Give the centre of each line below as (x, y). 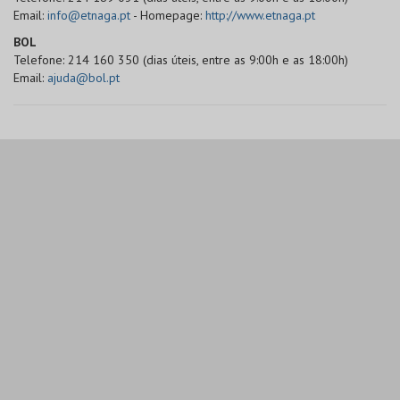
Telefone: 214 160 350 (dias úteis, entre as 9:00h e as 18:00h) (181, 60)
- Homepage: (168, 15)
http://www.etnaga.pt (260, 15)
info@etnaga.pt (89, 15)
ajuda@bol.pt (83, 78)
